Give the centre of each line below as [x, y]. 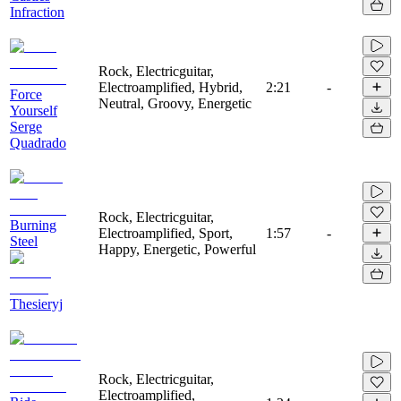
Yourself [34, 110]
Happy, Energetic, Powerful [177, 249]
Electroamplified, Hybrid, [171, 87]
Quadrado [38, 142]
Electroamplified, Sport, [166, 233]
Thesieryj [36, 303]
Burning [33, 225]
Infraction [37, 12]
